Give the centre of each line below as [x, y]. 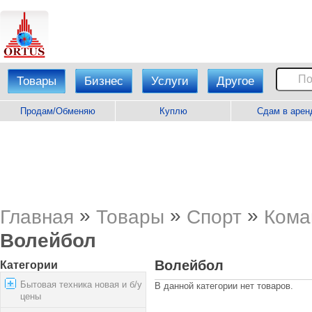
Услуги [170, 81]
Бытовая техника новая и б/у [81, 284]
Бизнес [104, 81]
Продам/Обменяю [57, 111]
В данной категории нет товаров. [224, 286]
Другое [235, 81]
